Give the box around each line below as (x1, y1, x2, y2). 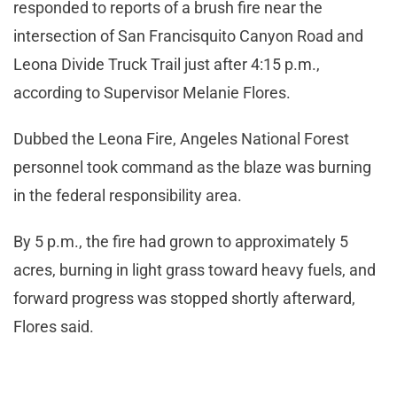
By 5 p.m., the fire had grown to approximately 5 (13, 231, 348, 251)
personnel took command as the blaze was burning (13, 157, 371, 176)
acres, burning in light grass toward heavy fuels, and (13, 260, 376, 279)
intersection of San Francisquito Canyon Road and (13, 26, 363, 45)
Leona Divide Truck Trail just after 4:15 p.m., (13, 54, 320, 74)
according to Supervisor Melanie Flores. (13, 82, 291, 102)
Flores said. (13, 316, 94, 336)
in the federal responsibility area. (13, 185, 242, 205)
